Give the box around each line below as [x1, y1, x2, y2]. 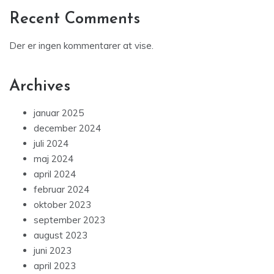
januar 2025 [34, 107, 84, 119]
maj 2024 [34, 153, 73, 165]
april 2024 [34, 168, 76, 180]
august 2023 [34, 229, 87, 242]
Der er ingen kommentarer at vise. [9, 40, 154, 52]
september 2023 [34, 214, 105, 226]
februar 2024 [34, 183, 89, 196]
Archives [9, 78, 70, 95]
